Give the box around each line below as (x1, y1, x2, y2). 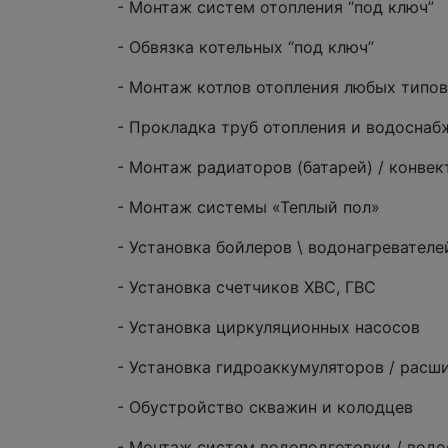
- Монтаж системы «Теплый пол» (117, 196, 380, 217)
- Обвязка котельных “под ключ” (117, 36, 374, 57)
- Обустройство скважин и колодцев (117, 396, 413, 417)
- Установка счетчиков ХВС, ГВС (117, 276, 376, 297)
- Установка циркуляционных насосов (117, 316, 420, 337)
